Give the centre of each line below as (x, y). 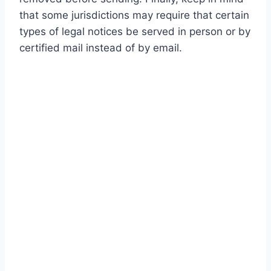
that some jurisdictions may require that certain (134, 15)
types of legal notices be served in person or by (135, 32)
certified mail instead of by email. (101, 48)
